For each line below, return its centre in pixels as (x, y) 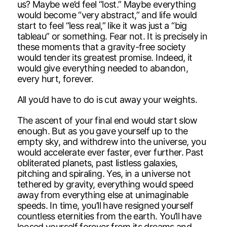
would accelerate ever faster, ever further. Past (110, 152)
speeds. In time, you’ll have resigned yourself (105, 205)
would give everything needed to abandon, (102, 68)
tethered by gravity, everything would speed (105, 184)
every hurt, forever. (55, 79)
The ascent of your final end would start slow (107, 120)
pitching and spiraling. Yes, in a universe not (104, 173)
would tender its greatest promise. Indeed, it (105, 57)
